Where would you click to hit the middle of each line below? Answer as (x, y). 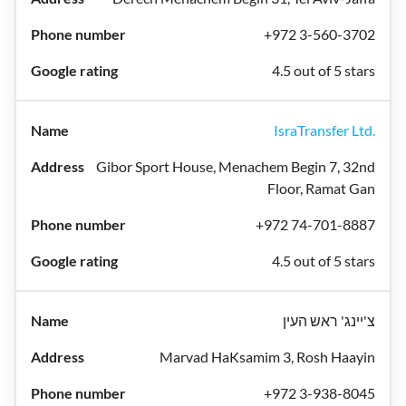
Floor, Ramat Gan (321, 188)
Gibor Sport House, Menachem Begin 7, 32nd (236, 166)
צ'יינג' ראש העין (329, 320)
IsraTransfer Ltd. (324, 130)
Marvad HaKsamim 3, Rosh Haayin (267, 357)
